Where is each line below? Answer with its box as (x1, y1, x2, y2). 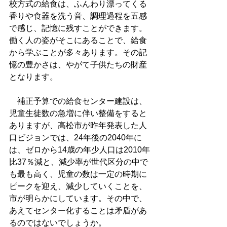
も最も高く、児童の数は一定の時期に (9, 170, 147, 178)
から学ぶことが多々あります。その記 (9, 48, 147, 57)
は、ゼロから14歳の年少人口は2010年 (9, 145, 150, 154)
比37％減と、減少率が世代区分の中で (9, 158, 148, 166)
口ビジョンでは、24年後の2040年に (9, 133, 142, 142)
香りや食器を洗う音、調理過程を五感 (9, 12, 147, 20)
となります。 (9, 72, 58, 81)
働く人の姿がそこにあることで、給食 (9, 36, 147, 45)
